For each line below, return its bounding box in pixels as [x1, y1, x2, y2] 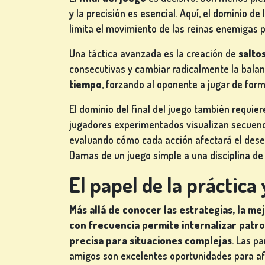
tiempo [69, 77, 102, 91]
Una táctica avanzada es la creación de [69, 47, 238, 60]
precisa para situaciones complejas [69, 234, 232, 247]
